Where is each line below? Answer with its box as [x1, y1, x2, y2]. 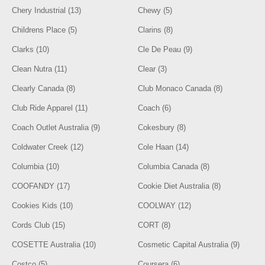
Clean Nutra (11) [12, 64, 67, 73]
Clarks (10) [12, 45, 50, 54]
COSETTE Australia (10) [12, 240, 96, 249]
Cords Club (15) [12, 221, 66, 230]
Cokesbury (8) [138, 123, 186, 132]
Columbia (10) [12, 162, 60, 171]
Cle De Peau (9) [138, 45, 193, 54]
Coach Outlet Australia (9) [12, 123, 101, 132]
